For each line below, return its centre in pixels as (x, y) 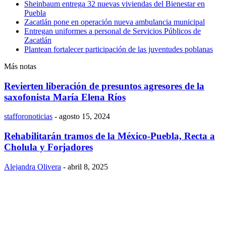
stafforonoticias (28, 117)
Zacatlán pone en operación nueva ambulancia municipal (115, 22)
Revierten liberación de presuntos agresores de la (104, 86)
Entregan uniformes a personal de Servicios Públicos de (112, 31)
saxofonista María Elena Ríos (65, 97)
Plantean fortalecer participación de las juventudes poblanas (119, 49)
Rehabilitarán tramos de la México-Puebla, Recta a (109, 136)
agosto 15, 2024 (84, 117)
